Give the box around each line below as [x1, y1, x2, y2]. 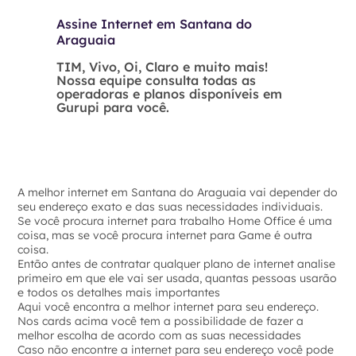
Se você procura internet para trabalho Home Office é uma [17, 214, 333, 228]
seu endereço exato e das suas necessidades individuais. [17, 199, 323, 214]
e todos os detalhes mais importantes [17, 285, 221, 300]
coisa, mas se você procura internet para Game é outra [17, 228, 313, 242]
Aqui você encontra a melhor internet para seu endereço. [17, 300, 319, 314]
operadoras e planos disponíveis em [56, 86, 282, 102]
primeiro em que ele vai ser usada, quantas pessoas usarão [17, 271, 338, 285]
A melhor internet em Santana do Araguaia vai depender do [17, 185, 339, 199]
